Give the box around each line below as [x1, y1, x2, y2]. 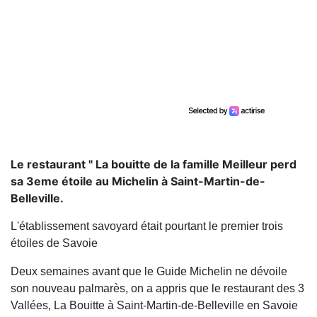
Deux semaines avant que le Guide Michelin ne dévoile [11, 265, 287, 278]
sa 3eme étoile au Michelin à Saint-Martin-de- [11, 174, 265, 189]
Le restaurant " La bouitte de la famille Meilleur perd [11, 157, 296, 172]
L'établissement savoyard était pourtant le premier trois [11, 220, 283, 233]
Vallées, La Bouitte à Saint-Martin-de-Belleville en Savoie [11, 299, 298, 312]
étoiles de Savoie [11, 237, 98, 250]
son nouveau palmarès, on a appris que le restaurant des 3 [11, 282, 304, 295]
